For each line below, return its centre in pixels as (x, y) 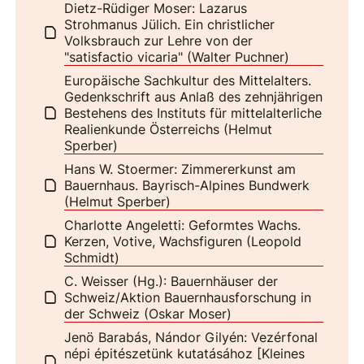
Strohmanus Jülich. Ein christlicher (170, 24)
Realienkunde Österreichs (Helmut (169, 129)
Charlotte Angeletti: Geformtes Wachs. (183, 225)
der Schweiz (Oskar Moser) (148, 313)
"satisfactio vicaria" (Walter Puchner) (177, 56)
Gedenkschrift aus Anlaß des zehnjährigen (194, 96)
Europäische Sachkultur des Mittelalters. (188, 80)
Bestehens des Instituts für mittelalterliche (193, 113)
